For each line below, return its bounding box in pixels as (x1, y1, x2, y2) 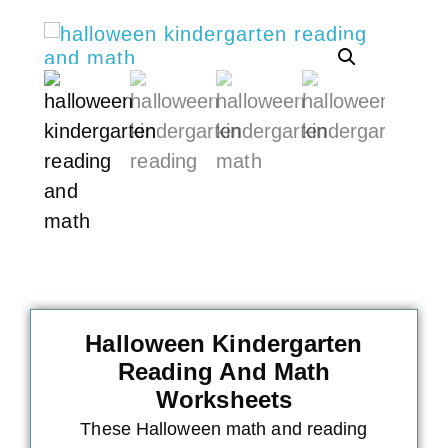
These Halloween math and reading (80, 419, 368, 440)
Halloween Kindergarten (85, 330, 363, 358)
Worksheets (156, 386, 292, 414)
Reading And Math (117, 358, 331, 386)
